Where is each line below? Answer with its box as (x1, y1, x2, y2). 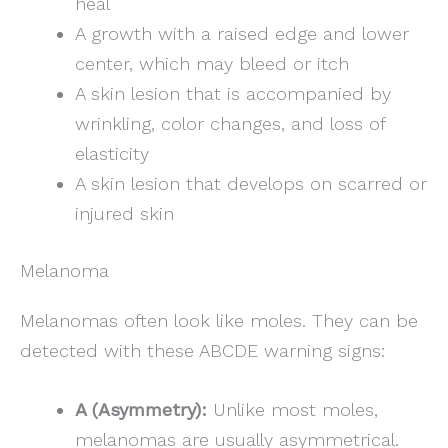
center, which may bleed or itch (74, 52, 349, 74)
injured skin (74, 202, 174, 224)
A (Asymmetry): (74, 399, 207, 421)
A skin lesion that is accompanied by (74, 82, 391, 104)
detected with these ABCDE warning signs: (20, 340, 385, 362)
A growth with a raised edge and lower (74, 22, 409, 44)
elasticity (74, 142, 149, 164)
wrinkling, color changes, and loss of (74, 112, 385, 134)
